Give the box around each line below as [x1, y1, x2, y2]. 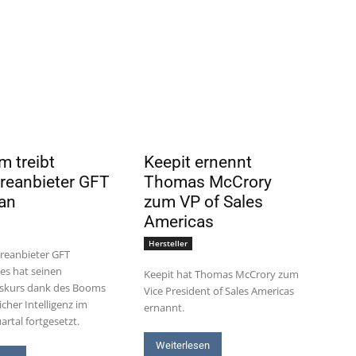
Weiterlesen [155, 339, 210, 351]
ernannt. [143, 300, 184, 315]
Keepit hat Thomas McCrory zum [143, 266, 299, 281]
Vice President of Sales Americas [143, 283, 294, 298]
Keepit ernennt [143, 152, 252, 172]
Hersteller [148, 237, 188, 249]
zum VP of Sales [143, 192, 263, 211]
